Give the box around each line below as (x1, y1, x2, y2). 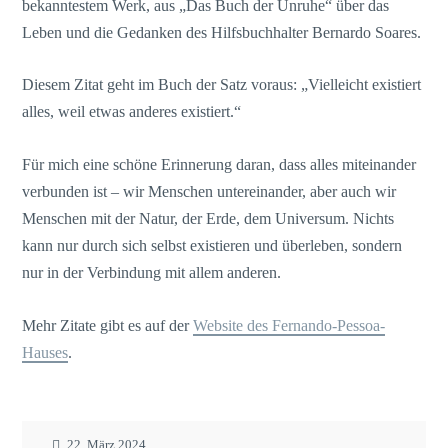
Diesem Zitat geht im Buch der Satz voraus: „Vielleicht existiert (22, 76, 422, 94)
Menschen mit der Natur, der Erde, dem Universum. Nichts (22, 209, 395, 227)
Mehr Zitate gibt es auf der (22, 316, 194, 334)
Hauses (22, 343, 69, 361)
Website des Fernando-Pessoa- (193, 316, 386, 334)
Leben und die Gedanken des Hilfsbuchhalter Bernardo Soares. (22, 23, 422, 41)
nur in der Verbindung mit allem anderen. (22, 263, 282, 281)
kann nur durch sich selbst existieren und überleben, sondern (22, 236, 403, 254)
